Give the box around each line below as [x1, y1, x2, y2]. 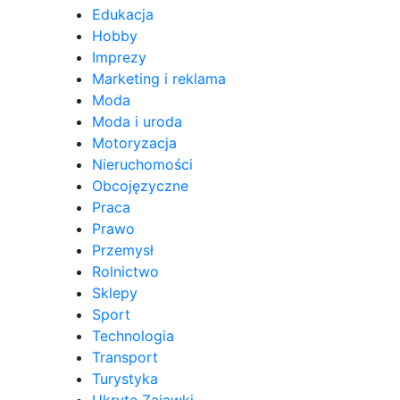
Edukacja [92, 4, 154, 23]
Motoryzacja [92, 133, 177, 152]
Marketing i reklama [92, 69, 226, 87]
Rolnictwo [92, 262, 159, 280]
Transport [92, 347, 158, 366]
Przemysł [92, 240, 154, 259]
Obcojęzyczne [92, 176, 188, 195]
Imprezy [92, 47, 146, 66]
